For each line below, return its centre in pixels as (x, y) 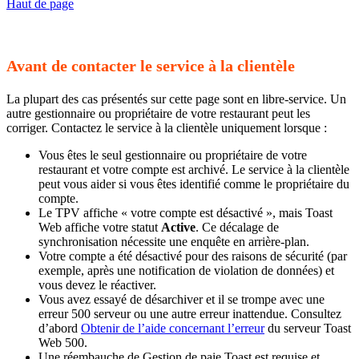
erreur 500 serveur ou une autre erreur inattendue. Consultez (190, 313)
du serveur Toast (308, 328)
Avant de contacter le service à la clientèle (151, 66)
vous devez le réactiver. (97, 284)
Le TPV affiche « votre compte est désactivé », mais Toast (186, 212)
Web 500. (63, 342)
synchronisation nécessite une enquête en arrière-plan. (174, 241)
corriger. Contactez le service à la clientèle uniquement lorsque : (167, 127)
